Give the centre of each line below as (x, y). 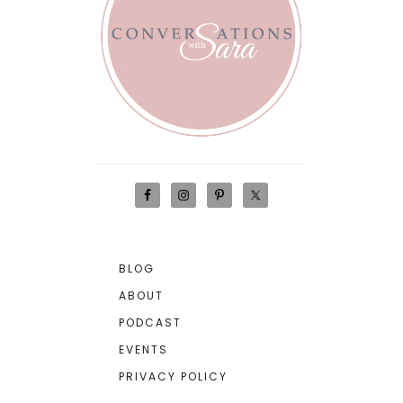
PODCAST (150, 322)
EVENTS (143, 349)
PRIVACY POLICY (173, 376)
